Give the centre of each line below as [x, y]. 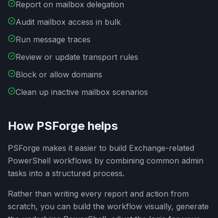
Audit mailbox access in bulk [68, 22]
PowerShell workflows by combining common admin [106, 161]
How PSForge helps [63, 126]
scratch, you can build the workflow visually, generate [108, 206]
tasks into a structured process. [66, 173]
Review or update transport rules [77, 57]
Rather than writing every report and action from [98, 194]
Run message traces [53, 39]
